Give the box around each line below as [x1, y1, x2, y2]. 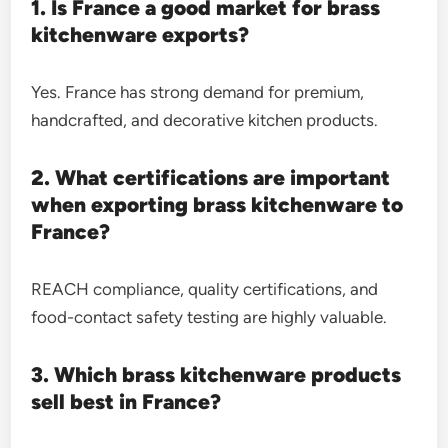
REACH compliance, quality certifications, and [31, 278, 379, 299]
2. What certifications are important [31, 164, 391, 190]
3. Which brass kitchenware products [31, 361, 402, 387]
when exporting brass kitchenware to [31, 191, 404, 217]
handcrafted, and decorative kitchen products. [31, 109, 379, 130]
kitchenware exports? [31, 21, 250, 47]
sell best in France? [31, 388, 222, 414]
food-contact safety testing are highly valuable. [31, 306, 388, 327]
